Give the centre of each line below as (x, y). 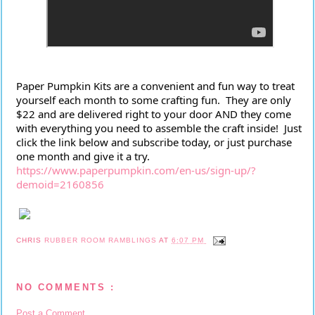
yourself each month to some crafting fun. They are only (154, 100)
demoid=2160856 (60, 184)
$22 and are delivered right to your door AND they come (154, 114)
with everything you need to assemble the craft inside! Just (159, 128)
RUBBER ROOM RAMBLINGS (102, 240)
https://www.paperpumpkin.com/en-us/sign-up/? (136, 170)
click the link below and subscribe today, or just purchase (154, 142)
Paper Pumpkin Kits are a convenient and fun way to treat (155, 86)
